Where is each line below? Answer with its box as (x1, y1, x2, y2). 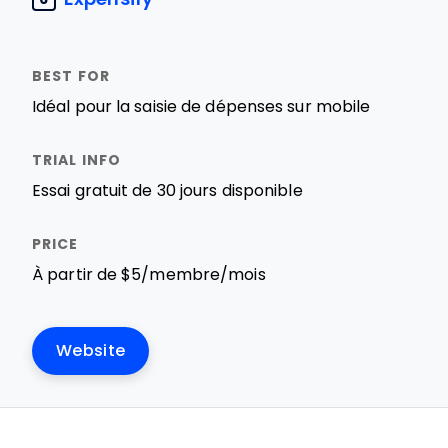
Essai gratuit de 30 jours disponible (32, 182, 303, 199)
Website (56, 342, 126, 359)
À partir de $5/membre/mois (32, 266, 266, 283)
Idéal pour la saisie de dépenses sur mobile (32, 98, 371, 115)
